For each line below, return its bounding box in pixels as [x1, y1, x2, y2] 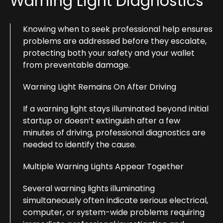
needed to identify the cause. [23, 138, 136, 150]
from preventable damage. [23, 59, 130, 71]
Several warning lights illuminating [23, 182, 155, 194]
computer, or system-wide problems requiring [23, 206, 205, 218]
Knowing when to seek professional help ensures [23, 23, 213, 35]
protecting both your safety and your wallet [23, 47, 195, 59]
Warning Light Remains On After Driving [23, 81, 176, 93]
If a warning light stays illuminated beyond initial [23, 103, 209, 114]
